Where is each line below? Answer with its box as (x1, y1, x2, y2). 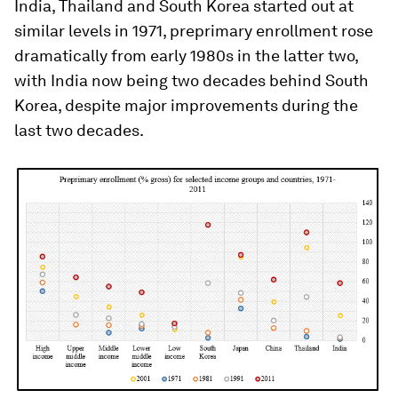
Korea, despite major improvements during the (14, 96, 358, 115)
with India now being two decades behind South (14, 71, 369, 90)
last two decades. (14, 121, 144, 139)
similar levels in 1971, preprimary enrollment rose (14, 21, 373, 40)
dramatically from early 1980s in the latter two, (14, 46, 358, 65)
